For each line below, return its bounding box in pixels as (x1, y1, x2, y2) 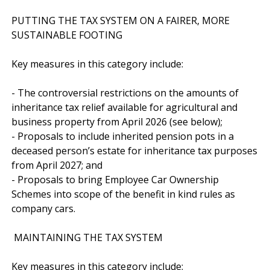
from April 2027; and (11, 158, 102, 172)
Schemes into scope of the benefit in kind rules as (11, 187, 235, 201)
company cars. (11, 201, 75, 215)
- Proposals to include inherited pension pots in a (11, 129, 234, 143)
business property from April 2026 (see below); (11, 115, 222, 128)
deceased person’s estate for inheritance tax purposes (11, 143, 257, 157)
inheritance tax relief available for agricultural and (11, 100, 237, 114)
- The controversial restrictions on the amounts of (11, 86, 239, 99)
